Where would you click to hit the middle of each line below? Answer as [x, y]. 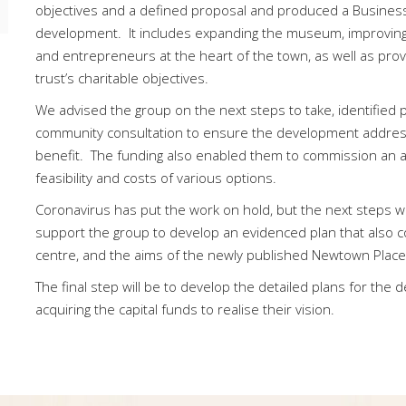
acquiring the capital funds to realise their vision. [185, 309]
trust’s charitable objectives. [122, 77]
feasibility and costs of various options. [156, 177]
